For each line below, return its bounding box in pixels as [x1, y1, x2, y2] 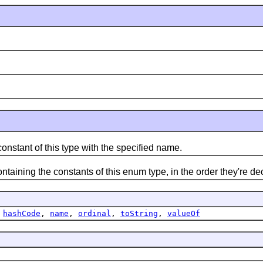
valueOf [167, 208, 200, 218]
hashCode [3, 208, 41, 218]
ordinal [78, 208, 111, 218]
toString [120, 208, 158, 218]
